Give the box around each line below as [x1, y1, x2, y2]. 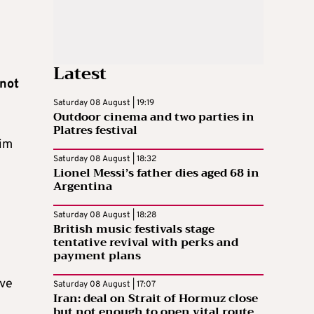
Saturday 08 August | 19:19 [53, 97, 154, 109]
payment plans [53, 246, 141, 266]
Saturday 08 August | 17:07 [53, 279, 156, 291]
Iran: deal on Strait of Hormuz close [53, 289, 258, 309]
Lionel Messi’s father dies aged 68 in [53, 163, 259, 184]
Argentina [53, 177, 112, 197]
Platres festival [53, 121, 137, 141]
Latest [53, 59, 107, 89]
